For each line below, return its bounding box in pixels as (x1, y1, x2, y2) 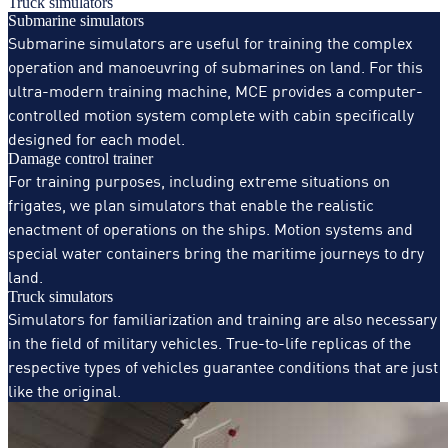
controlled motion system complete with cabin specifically (8, 101, 414, 126)
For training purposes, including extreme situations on (8, 167, 390, 192)
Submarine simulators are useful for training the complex (8, 29, 413, 54)
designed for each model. (8, 125, 185, 150)
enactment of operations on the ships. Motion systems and (8, 215, 413, 240)
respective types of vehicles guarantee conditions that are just (8, 353, 438, 378)
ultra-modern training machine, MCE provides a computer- (8, 77, 423, 102)
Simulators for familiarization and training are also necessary (8, 305, 437, 330)
